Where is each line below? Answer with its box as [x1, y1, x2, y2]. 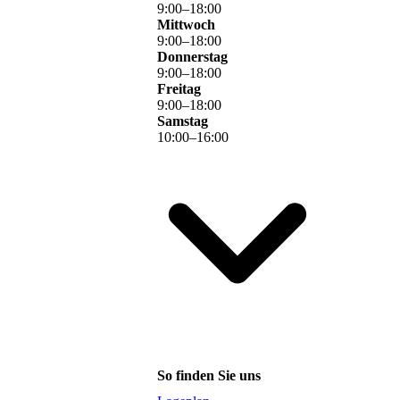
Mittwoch [157, 17, 215, 33]
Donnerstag [157, 49, 228, 65]
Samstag [157, 113, 208, 129]
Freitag [157, 81, 201, 97]
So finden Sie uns [157, 367, 261, 383]
